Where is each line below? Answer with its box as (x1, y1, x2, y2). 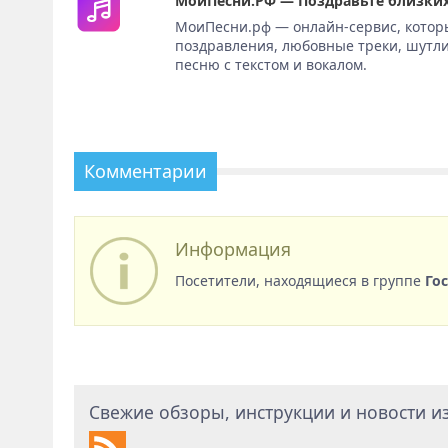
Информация (174, 237, 291, 261)
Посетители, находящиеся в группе (174, 271, 425, 290)
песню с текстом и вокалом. (175, 55, 367, 74)
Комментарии (83, 159, 207, 183)
